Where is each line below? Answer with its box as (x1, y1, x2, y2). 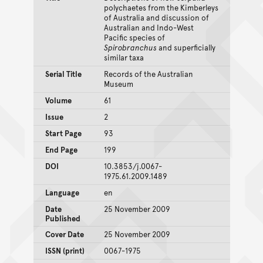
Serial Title (45, 68, 82, 79)
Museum (103, 78, 133, 89)
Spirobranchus (103, 42, 157, 53)
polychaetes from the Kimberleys (103, 2, 218, 13)
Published (45, 213, 80, 224)
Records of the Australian (103, 68, 193, 79)
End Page (45, 144, 77, 155)
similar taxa (103, 52, 144, 63)
